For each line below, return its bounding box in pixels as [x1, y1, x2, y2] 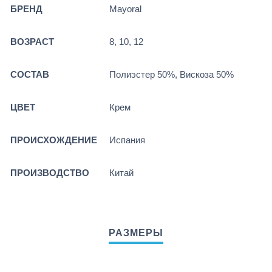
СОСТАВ [10, 69, 49, 80]
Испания [109, 135, 145, 146]
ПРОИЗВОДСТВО [10, 168, 89, 178]
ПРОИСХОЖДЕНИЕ [10, 135, 97, 146]
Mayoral [109, 4, 141, 15]
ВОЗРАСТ [10, 36, 54, 47]
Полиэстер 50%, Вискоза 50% [109, 69, 234, 80]
